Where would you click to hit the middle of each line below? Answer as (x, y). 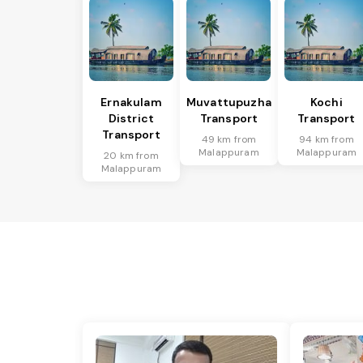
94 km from (327, 140)
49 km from (229, 140)
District (131, 119)
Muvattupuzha (229, 102)
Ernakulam (131, 102)
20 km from (131, 156)
